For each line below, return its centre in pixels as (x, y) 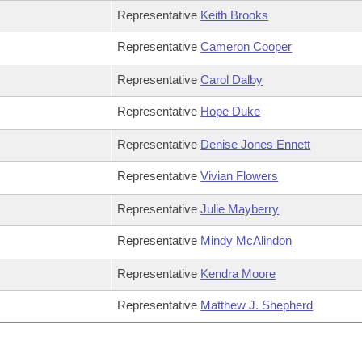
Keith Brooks (235, 15)
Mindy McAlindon (246, 240)
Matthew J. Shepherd (257, 305)
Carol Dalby (232, 80)
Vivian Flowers (240, 176)
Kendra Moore (238, 274)
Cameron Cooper (246, 46)
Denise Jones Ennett (256, 144)
